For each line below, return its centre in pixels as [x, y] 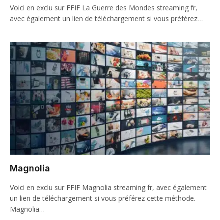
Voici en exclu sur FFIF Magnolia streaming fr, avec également [108, 187]
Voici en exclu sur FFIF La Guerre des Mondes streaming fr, [104, 8]
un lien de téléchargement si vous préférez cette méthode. [103, 198]
